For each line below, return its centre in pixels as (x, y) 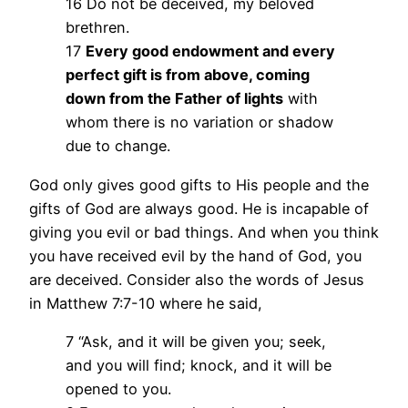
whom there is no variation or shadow (199, 122)
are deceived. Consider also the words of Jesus (197, 279)
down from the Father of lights (174, 99)
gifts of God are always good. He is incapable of (199, 208)
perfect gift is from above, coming (188, 75)
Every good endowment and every (210, 51)
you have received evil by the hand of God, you (195, 255)
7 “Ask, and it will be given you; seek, (196, 341)
